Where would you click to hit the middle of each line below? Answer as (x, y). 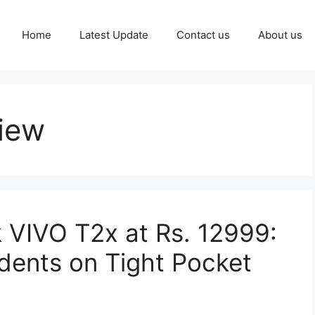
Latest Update (114, 35)
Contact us (203, 35)
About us (280, 35)
